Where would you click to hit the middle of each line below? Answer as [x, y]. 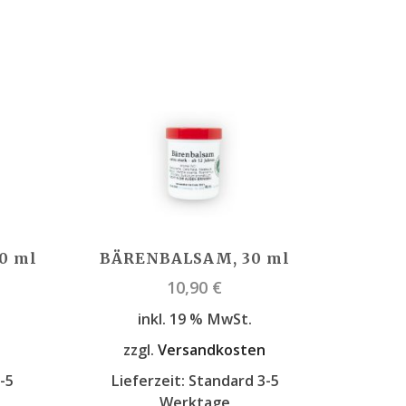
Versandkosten [212, 350]
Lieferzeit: [149, 381]
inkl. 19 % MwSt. [194, 319]
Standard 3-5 [233, 381]
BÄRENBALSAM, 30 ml [194, 258]
